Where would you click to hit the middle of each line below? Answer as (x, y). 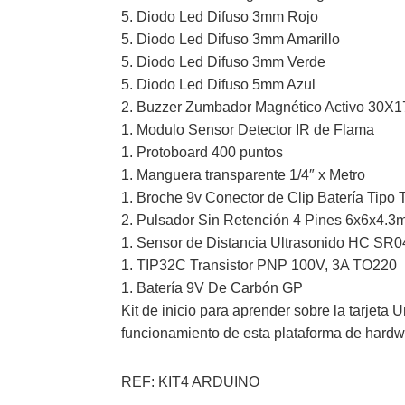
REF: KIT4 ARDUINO (191, 382)
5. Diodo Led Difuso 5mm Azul (219, 84)
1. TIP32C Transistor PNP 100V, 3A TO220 (259, 265)
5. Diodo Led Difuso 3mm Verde (224, 61)
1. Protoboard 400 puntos (202, 152)
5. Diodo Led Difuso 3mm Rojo (220, 16)
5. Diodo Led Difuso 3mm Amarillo (231, 39)
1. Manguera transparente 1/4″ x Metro (244, 174)
